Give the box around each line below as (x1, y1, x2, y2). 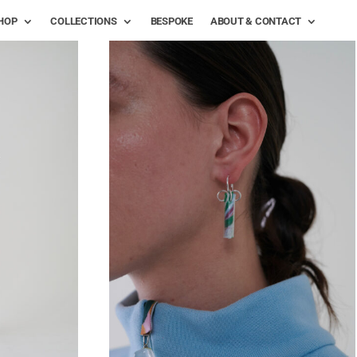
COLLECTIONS (50, 15, 117, 27)
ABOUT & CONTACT (210, 15, 301, 27)
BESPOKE (150, 15, 193, 27)
